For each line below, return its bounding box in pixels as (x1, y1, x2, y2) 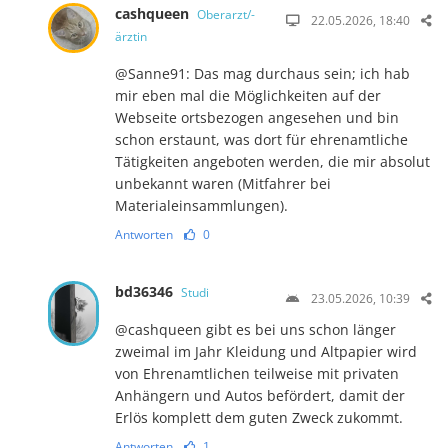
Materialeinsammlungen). (114, 195, 288, 215)
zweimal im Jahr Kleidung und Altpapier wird (114, 341, 417, 361)
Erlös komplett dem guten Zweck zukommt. (114, 407, 403, 427)
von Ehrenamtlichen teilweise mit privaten (114, 363, 399, 383)
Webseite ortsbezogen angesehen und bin (114, 107, 399, 127)
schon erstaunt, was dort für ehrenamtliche (114, 129, 408, 149)
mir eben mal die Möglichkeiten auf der (114, 85, 381, 105)
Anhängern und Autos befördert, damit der (114, 385, 405, 405)
